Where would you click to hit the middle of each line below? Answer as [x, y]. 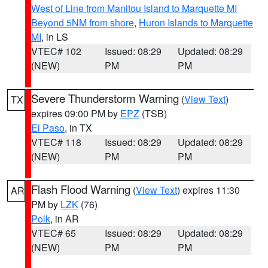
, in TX [78, 128]
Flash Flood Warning [81, 189]
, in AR [65, 219]
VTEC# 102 [56, 51]
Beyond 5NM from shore [83, 22]
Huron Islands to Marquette [196, 22]
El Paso [48, 128]
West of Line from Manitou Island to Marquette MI [134, 8]
